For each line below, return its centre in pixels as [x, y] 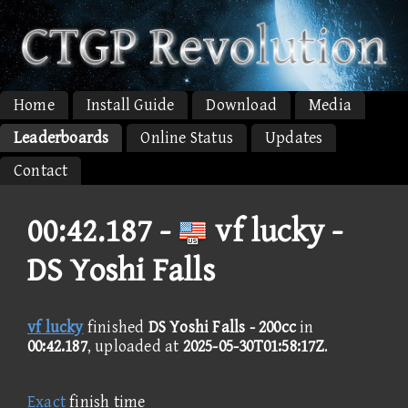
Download [242, 105]
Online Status [187, 138]
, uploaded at [135, 346]
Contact [41, 170]
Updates [294, 138]
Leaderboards [61, 138]
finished [116, 327]
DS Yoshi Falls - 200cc [222, 327]
